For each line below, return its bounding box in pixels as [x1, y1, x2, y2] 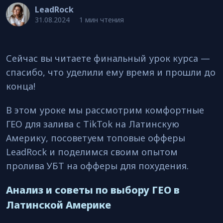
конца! [6, 80, 35, 92]
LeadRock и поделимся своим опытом [6, 146, 178, 158]
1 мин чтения [79, 15, 124, 24]
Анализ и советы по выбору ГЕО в [6, 183, 180, 197]
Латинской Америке [6, 198, 111, 212]
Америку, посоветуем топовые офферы [6, 132, 185, 144]
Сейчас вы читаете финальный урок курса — [6, 52, 210, 64]
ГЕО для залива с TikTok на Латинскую [6, 118, 179, 130]
